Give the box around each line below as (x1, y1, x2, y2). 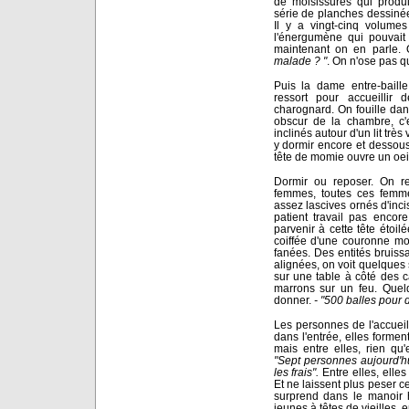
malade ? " (273, 54, 327, 67)
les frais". (273, 365, 320, 378)
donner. (273, 293, 311, 306)
